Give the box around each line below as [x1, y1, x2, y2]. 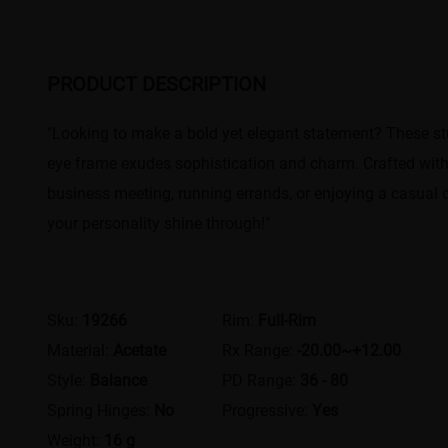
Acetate [113, 338, 167, 360]
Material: [47, 338, 114, 360]
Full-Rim [258, 308, 317, 330]
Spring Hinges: [47, 398, 155, 420]
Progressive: [222, 398, 313, 420]
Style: [47, 368, 91, 390]
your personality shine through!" [47, 211, 271, 233]
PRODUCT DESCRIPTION [47, 69, 267, 96]
